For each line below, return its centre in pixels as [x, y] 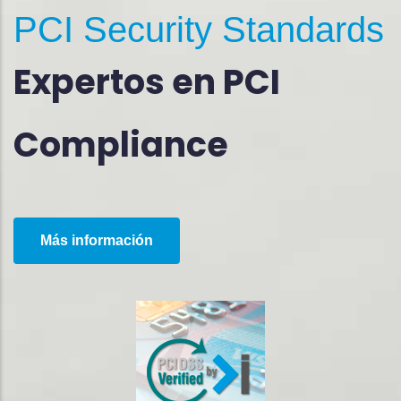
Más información [97, 241]
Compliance [121, 145]
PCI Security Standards [199, 30]
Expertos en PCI [147, 82]
